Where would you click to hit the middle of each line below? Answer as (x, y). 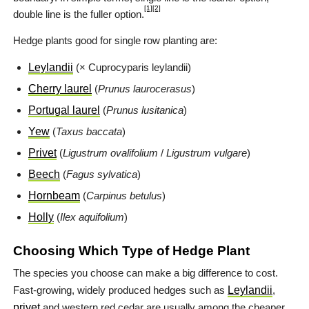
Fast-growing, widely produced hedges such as (120, 290)
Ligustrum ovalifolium (110, 152)
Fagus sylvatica (102, 174)
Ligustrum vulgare (207, 152)
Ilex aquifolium (92, 217)
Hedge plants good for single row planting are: (115, 40)
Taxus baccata (89, 131)
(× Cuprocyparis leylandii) (132, 67)
